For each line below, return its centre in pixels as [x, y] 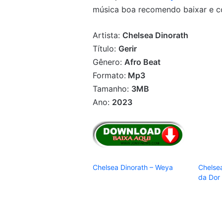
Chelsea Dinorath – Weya [133, 167]
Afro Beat [142, 62]
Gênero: [109, 62]
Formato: [109, 75]
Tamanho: [112, 88]
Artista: [108, 35]
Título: [106, 48]
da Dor [209, 177]
